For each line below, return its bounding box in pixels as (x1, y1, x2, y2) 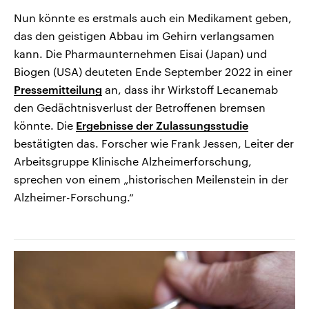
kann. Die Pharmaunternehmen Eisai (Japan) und (14, 46, 267, 60)
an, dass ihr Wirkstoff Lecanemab (102, 82, 278, 96)
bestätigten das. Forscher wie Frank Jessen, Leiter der (14, 136, 294, 150)
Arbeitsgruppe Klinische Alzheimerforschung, (14, 154, 252, 168)
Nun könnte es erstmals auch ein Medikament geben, (14, 10, 292, 24)
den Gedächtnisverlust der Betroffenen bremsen (14, 100, 266, 114)
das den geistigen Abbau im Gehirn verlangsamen (14, 28, 275, 42)
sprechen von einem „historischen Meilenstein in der (14, 172, 288, 186)
